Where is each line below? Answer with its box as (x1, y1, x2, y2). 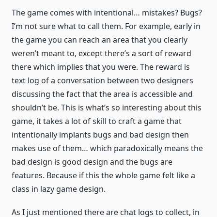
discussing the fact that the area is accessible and (12, 89, 193, 100)
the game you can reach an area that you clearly (12, 34, 187, 46)
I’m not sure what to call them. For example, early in (12, 21, 201, 32)
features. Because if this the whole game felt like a (12, 170, 195, 181)
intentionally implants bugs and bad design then (12, 129, 189, 140)
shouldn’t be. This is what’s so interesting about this (12, 102, 201, 113)
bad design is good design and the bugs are (12, 156, 172, 168)
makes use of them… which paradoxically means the (12, 143, 203, 154)
